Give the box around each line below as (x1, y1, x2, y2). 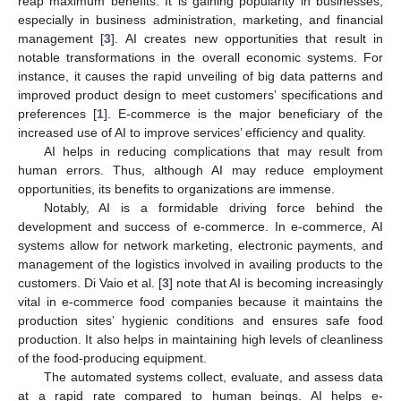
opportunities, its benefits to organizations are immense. (18, 181, 335, 196)
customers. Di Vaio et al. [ (18, 275, 162, 290)
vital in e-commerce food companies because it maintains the (18, 294, 383, 309)
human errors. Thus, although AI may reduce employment (18, 162, 383, 177)
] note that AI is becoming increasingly (169, 275, 383, 290)
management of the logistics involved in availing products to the (18, 256, 383, 271)
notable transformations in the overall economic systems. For (18, 49, 383, 64)
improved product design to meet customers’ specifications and (18, 87, 383, 102)
